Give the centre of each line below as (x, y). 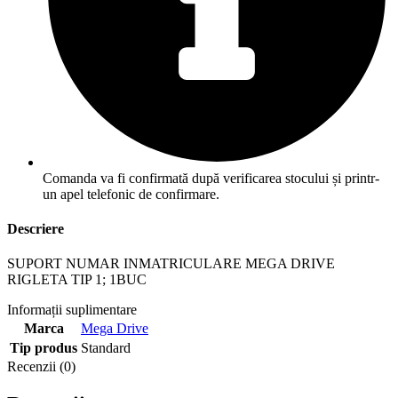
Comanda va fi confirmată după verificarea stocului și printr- (211, 178)
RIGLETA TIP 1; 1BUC (77, 280)
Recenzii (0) (41, 367)
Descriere (36, 228)
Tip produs (44, 348)
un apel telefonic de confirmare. (131, 194)
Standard (106, 348)
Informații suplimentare (72, 310)
